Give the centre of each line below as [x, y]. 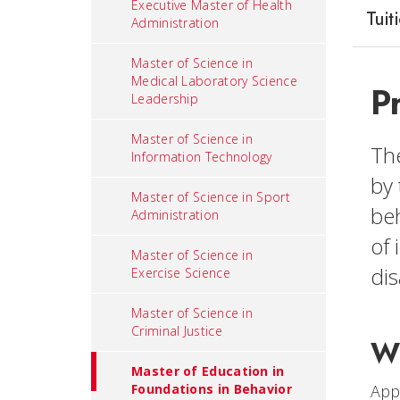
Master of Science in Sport [211, 197]
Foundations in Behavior [212, 389]
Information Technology [202, 157]
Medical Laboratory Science [214, 81]
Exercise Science [181, 273]
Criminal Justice [177, 331]
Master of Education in [208, 371]
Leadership [165, 99]
